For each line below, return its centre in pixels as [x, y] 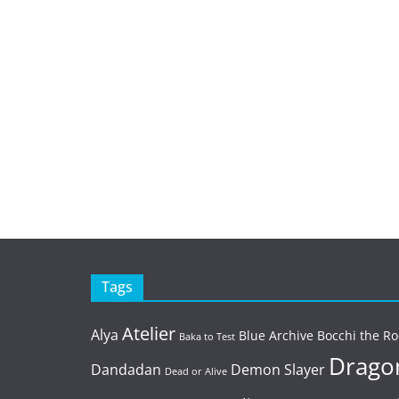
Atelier [149, 334]
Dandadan [126, 370]
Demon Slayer [278, 370]
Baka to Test [207, 337]
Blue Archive [276, 335]
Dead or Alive [196, 371]
